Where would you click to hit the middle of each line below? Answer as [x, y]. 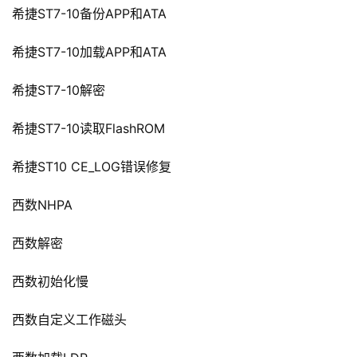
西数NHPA [42, 205]
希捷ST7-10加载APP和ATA [89, 52]
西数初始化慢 [50, 282]
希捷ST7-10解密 [59, 90]
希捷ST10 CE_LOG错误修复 [92, 167]
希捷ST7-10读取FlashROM [88, 129]
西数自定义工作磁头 [69, 320]
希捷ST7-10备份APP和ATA [89, 14]
